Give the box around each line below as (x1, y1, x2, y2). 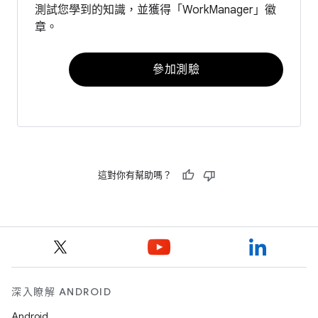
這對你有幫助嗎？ (98, 168, 172, 181)
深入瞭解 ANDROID (11, 285, 111, 298)
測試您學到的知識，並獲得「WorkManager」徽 (35, 2, 276, 17)
